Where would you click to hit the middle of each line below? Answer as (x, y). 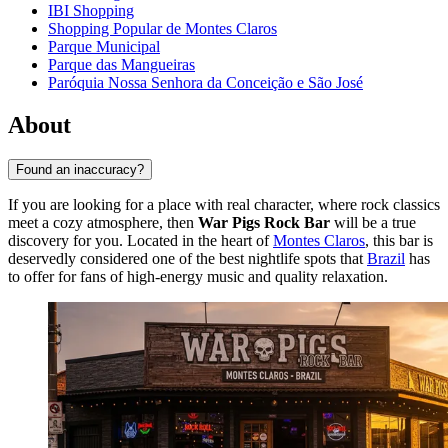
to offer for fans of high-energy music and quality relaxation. (198, 276)
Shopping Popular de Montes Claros (162, 29)
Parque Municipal (104, 47)
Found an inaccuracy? (80, 169)
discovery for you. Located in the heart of (140, 240)
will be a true (373, 222)
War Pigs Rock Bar (264, 222)
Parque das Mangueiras (121, 65)
